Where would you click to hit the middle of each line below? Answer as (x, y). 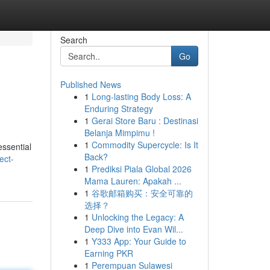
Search (74, 40)
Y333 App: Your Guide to (139, 241)
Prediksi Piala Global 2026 (141, 169)
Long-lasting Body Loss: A (141, 96)
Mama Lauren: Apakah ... (133, 181)
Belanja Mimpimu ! (119, 133)
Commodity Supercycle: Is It (145, 145)
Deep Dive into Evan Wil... (133, 229)
